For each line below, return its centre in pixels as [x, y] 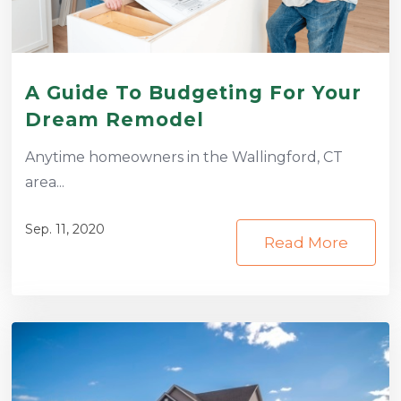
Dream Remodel [114, 120]
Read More [307, 243]
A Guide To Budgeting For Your [193, 93]
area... [44, 183]
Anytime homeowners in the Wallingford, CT [183, 158]
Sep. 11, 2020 [64, 230]
